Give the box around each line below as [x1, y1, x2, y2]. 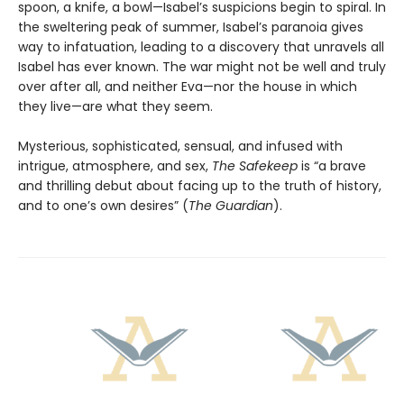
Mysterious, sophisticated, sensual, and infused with [18, 137, 343, 155]
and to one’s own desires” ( [18, 197, 188, 215]
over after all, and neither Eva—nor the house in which [18, 78, 357, 96]
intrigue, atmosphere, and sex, [18, 157, 212, 175]
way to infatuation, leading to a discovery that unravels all [18, 38, 384, 56]
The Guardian [188, 197, 273, 215]
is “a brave [298, 157, 366, 175]
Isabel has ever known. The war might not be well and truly [18, 58, 386, 76]
